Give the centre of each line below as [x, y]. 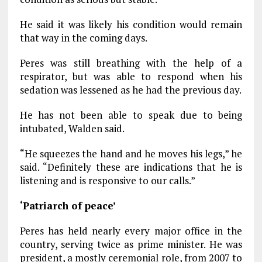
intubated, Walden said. [72, 128]
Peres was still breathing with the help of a [131, 63]
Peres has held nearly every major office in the [131, 231]
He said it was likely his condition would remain [131, 24]
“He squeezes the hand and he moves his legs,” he [131, 154]
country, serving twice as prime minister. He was [131, 244]
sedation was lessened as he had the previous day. [130, 90]
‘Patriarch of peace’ [69, 206]
